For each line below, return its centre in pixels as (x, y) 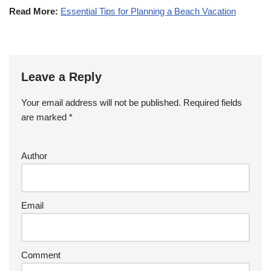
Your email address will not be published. (101, 102)
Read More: (34, 11)
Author (34, 155)
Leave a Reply (61, 77)
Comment (41, 255)
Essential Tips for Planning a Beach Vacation (148, 11)
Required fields (213, 102)
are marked (45, 117)
